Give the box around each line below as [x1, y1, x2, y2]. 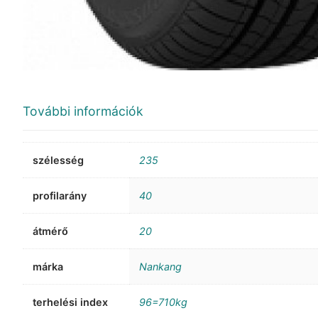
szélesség [33, 154, 84, 167]
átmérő [33, 225, 69, 238]
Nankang [139, 261, 182, 273]
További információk [23, 104, 143, 119]
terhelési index [33, 296, 109, 309]
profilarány [33, 190, 87, 202]
